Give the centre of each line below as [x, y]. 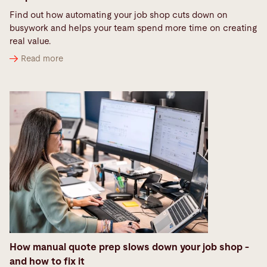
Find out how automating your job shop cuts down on [119, 15]
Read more [42, 59]
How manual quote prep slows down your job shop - [129, 248]
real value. [31, 42]
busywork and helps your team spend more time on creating [133, 29]
